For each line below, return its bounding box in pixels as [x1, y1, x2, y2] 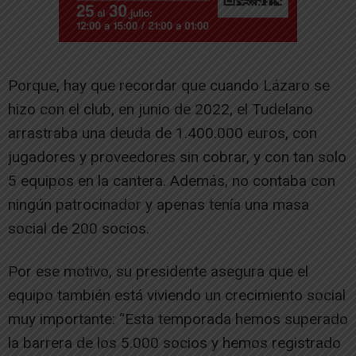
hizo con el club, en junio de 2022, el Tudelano [8, 99, 313, 118]
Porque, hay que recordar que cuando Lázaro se [8, 75, 330, 95]
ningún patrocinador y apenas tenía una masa [8, 195, 309, 214]
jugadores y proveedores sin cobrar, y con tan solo [8, 147, 346, 166]
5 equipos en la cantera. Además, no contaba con [8, 171, 335, 190]
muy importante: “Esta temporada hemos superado [8, 309, 348, 328]
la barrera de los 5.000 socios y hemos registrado [8, 333, 341, 352]
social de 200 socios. [8, 219, 149, 238]
